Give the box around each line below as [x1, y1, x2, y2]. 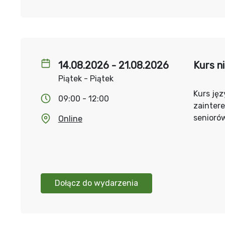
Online [58, 114, 82, 124]
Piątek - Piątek [58, 74, 114, 83]
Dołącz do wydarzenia [54, 178, 138, 188]
